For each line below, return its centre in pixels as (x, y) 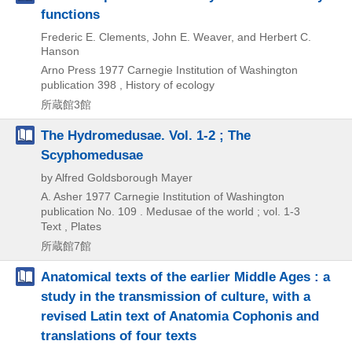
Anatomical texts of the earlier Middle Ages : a (185, 276)
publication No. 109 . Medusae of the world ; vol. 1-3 (170, 211)
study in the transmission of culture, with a (176, 296)
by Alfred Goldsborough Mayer (117, 177)
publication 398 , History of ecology (128, 84)
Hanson (60, 51)
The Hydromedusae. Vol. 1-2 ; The (146, 135)
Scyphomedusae (92, 154)
